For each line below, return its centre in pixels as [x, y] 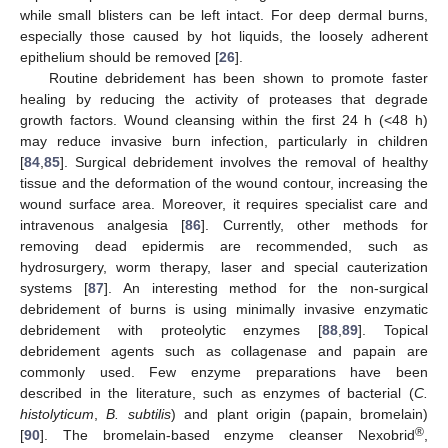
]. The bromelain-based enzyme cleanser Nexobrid [227, 435]
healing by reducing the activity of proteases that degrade [224, 99]
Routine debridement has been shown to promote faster [238, 78]
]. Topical [393, 330]
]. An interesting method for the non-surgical [266, 288]
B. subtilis [138, 414]
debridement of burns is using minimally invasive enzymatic [224, 309]
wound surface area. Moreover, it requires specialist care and [224, 204]
